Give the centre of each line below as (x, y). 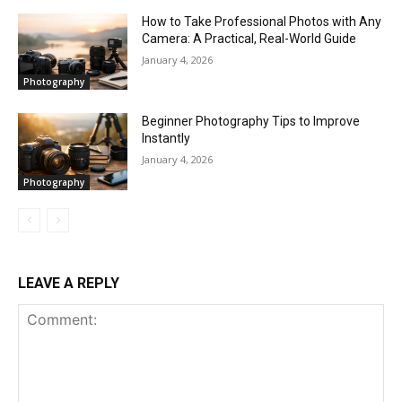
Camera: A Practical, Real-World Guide (249, 38)
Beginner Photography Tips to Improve (251, 122)
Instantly (166, 139)
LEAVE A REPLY (69, 284)
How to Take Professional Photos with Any (262, 21)
